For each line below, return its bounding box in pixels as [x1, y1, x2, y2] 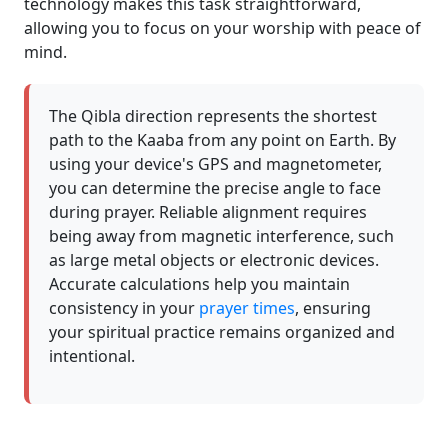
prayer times [199, 297, 295, 319]
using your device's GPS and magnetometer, [49, 153, 382, 175]
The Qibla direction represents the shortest [49, 105, 377, 127]
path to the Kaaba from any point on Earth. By [49, 129, 396, 151]
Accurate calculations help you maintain [49, 273, 350, 295]
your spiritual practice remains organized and [49, 321, 395, 343]
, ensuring [295, 297, 371, 319]
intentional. [49, 345, 135, 367]
